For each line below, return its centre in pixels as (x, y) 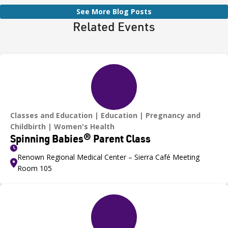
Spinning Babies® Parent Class (80, 138)
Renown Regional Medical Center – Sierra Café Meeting (108, 157)
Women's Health (84, 126)
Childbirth (28, 126)
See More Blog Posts (114, 11)
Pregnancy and (173, 115)
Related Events (114, 26)
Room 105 (35, 168)
